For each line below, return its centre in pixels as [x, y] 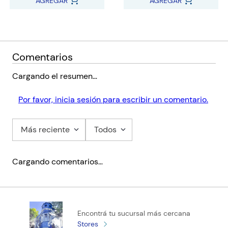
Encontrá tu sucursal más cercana [134, 213]
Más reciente [45, 129]
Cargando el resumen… [55, 76]
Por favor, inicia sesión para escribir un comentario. [113, 99]
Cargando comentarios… [58, 161]
